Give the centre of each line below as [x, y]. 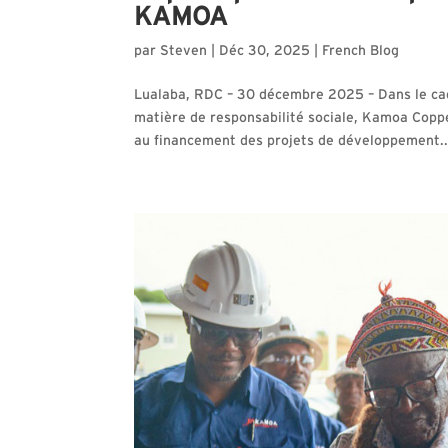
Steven [184, 50]
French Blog [361, 50]
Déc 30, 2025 [265, 50]
